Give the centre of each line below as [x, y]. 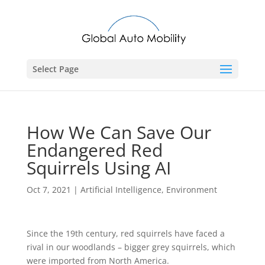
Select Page [55, 69]
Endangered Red [94, 150]
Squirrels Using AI [98, 168]
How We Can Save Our [119, 132]
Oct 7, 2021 [49, 190]
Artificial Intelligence [121, 190]
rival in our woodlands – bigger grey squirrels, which [131, 247]
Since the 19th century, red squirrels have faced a [125, 233]
